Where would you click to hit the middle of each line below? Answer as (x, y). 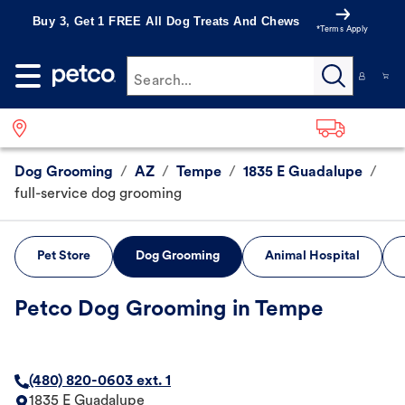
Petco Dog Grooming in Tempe (169, 311)
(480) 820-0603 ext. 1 (100, 382)
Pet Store (64, 257)
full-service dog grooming (98, 195)
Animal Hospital (312, 257)
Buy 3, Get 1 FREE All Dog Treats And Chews (166, 21)
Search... (163, 81)
